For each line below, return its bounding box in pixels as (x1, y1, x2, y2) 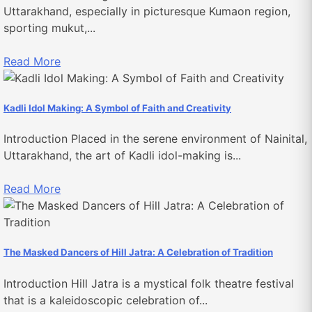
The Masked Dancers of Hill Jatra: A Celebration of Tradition (3, 247, 273, 258)
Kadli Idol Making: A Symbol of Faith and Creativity (3, 102, 231, 114)
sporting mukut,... (3, 20, 95, 35)
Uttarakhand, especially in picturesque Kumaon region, (3, 3, 290, 18)
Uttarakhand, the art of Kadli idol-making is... (3, 148, 241, 163)
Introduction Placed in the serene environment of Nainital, (3, 132, 307, 146)
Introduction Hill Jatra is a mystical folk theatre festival (3, 276, 294, 290)
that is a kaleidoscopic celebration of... (3, 292, 208, 307)
